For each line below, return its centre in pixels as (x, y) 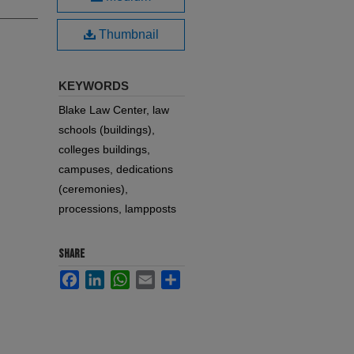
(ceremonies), (93, 189)
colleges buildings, (104, 149)
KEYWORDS (94, 86)
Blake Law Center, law (114, 110)
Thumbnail (127, 34)
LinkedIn (126, 277)
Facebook (104, 277)
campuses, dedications (116, 169)
